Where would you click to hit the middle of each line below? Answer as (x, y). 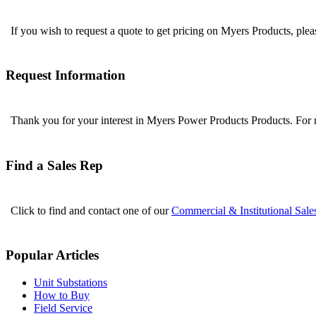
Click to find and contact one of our (91, 210)
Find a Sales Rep (54, 165)
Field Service (63, 308)
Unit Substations (71, 282)
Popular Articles (52, 255)
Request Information (66, 75)
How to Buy (62, 295)
